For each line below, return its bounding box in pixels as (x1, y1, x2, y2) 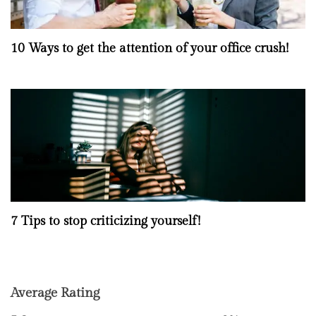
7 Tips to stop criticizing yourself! (11, 213, 200, 229)
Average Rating (11, 284, 99, 300)
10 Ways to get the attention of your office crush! (11, 40, 288, 56)
